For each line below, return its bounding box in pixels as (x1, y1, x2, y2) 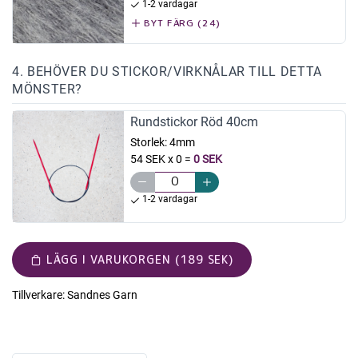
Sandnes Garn (67, 288, 137, 301)
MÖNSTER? (12, 82, 83, 97)
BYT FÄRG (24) (141, 15, 221, 30)
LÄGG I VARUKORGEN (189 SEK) (46, 251, 234, 267)
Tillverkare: (12, 288, 65, 301)
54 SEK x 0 (129, 153, 182, 166)
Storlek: (129, 136, 169, 149)
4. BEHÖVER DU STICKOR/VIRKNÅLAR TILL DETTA (12, 64, 322, 80)
